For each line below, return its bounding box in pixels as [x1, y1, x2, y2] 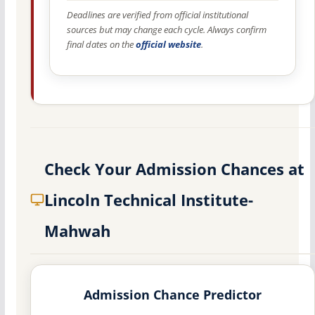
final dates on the [66, 38, 136, 51]
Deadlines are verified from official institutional [66, 8, 248, 21]
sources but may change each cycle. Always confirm [66, 23, 266, 36]
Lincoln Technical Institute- [44, 189, 253, 210]
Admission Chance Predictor [83, 286, 262, 303]
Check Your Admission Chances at [44, 158, 304, 179]
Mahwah [44, 220, 110, 241]
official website [135, 38, 201, 51]
